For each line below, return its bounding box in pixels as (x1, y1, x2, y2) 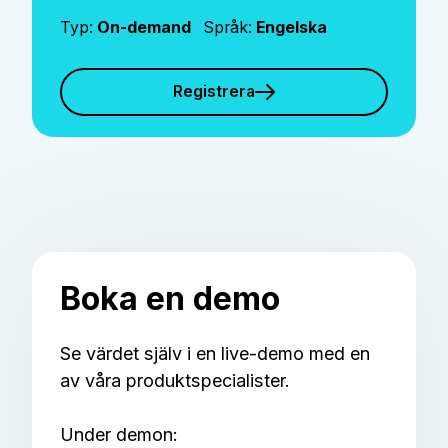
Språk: (203, 17, 257, 37)
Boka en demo (60, 279, 281, 319)
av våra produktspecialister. (60, 369, 291, 391)
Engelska (256, 17, 328, 37)
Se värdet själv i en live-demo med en (60, 342, 371, 364)
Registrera (173, 82, 256, 102)
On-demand (97, 17, 204, 37)
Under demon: (60, 423, 179, 445)
